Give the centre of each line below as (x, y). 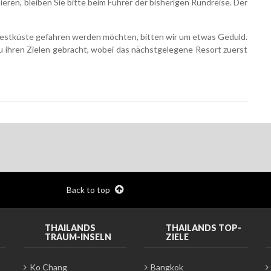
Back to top (89, 189)
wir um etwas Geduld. (207, 36)
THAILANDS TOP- (204, 227)
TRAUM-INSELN (78, 237)
